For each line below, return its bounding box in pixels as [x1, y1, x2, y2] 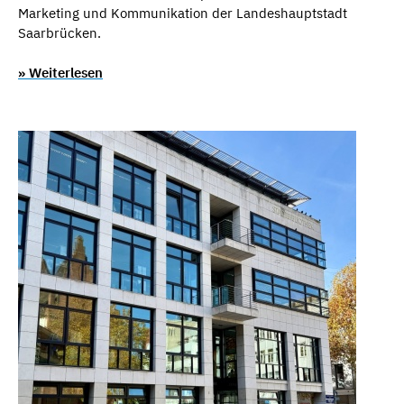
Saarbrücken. [18, 23, 101, 41]
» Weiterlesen [18, 64, 103, 82]
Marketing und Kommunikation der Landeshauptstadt [18, 4, 347, 22]
